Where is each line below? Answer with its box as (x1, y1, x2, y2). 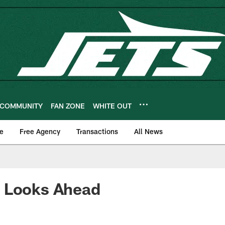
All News (134, 127, 163, 136)
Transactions (76, 127, 118, 136)
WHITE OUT (93, 101, 132, 110)
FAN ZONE (51, 101, 85, 110)
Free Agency (20, 127, 60, 136)
